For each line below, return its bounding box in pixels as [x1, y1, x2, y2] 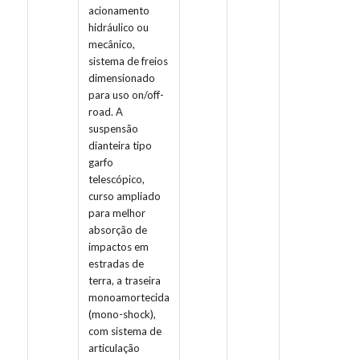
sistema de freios [88, 55, 168, 68]
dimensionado [88, 72, 155, 85]
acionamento [88, 4, 149, 18]
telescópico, [88, 173, 145, 186]
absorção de [88, 223, 147, 237]
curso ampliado [88, 190, 161, 203]
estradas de [88, 257, 144, 271]
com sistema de [88, 325, 162, 338]
